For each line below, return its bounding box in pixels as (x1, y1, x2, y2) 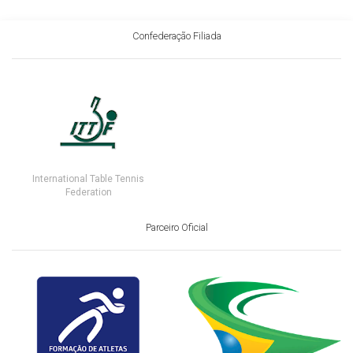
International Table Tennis (32, 173, 144, 184)
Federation (65, 186, 112, 198)
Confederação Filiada (132, 29, 221, 42)
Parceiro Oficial (145, 221, 208, 233)
